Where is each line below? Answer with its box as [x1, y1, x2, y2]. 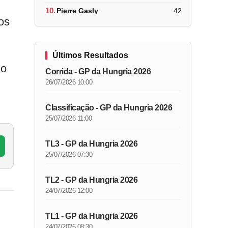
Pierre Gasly [56, 6, 99, 15]
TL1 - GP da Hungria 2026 [45, 212, 138, 220]
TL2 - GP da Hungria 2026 [45, 176, 138, 184]
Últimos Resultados [52, 51, 129, 60]
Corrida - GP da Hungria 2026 [45, 67, 151, 76]
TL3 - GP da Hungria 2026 [45, 139, 138, 148]
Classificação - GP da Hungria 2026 [45, 103, 173, 112]
